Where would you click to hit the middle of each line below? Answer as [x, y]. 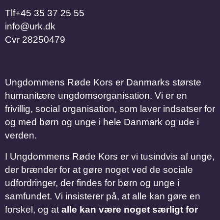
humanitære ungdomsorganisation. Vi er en [96, 95]
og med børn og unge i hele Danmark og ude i [102, 122]
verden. [21, 135]
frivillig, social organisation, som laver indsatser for [110, 109]
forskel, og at [33, 209]
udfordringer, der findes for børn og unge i [92, 183]
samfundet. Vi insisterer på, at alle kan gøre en [103, 196]
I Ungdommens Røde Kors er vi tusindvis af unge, [110, 156]
